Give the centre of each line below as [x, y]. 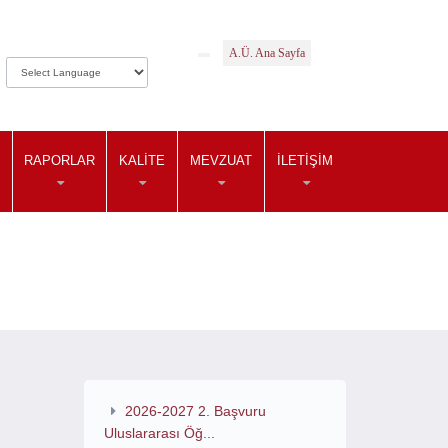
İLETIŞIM [305, 160]
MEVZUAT [220, 160]
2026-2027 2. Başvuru [196, 411]
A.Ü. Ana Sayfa [267, 53]
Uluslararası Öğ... [159, 433]
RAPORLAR [59, 160]
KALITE [141, 160]
